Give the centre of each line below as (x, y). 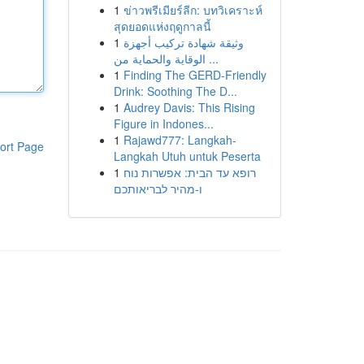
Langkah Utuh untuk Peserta (187, 156)
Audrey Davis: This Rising (189, 107)
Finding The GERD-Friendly (195, 75)
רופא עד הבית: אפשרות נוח (189, 172)
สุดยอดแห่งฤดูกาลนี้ (162, 26)
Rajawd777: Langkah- (180, 140)
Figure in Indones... (163, 123)
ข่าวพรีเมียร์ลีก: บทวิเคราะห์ (193, 10)
